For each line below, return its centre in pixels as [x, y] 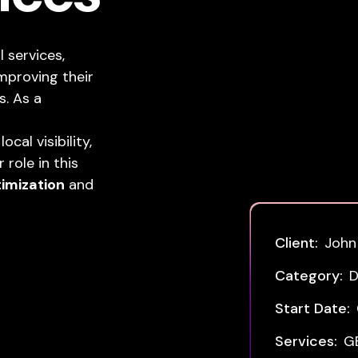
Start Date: [312, 308]
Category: [309, 276]
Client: [296, 243]
